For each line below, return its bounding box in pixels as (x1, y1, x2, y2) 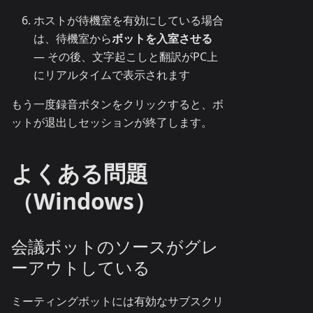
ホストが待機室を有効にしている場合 (34, 13, 224, 29)
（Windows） (11, 186, 156, 217)
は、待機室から (34, 31, 112, 47)
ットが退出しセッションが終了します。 (11, 115, 212, 131)
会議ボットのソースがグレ (11, 235, 219, 259)
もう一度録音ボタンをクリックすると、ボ (11, 96, 224, 112)
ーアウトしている (11, 256, 150, 279)
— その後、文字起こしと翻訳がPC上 (34, 49, 218, 65)
